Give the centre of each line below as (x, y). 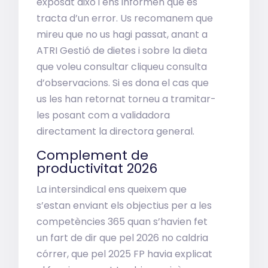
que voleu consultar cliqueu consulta (122, 67)
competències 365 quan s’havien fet (122, 222)
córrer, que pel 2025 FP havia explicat (125, 254)
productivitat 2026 (97, 168)
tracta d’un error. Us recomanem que (125, 18)
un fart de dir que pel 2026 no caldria (123, 238)
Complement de (93, 155)
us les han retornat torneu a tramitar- (127, 99)
